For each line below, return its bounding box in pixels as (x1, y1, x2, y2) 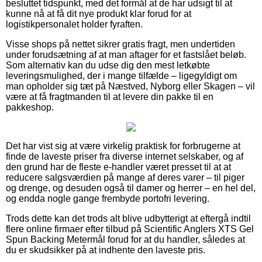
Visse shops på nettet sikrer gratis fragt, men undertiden (6, 39, 235, 49)
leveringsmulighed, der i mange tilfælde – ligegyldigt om (6, 70, 237, 81)
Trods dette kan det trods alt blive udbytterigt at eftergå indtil (6, 213, 251, 223)
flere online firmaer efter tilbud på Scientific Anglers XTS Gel (6, 223, 254, 234)
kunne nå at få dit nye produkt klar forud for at (6, 8, 191, 19)
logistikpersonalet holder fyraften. (6, 19, 143, 29)
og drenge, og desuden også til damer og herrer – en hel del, (6, 182, 256, 193)
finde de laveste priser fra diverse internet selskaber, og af (6, 151, 243, 161)
